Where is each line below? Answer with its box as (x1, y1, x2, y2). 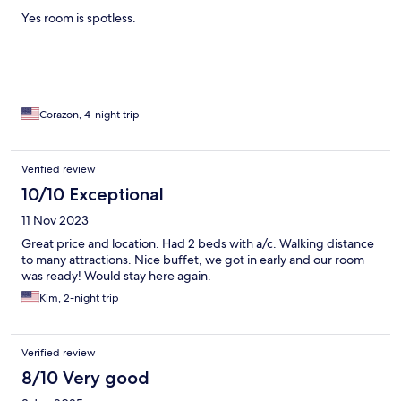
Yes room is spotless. (21, 10, 136, 27)
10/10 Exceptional (21, 183, 164, 206)
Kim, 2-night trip (39, 291, 119, 306)
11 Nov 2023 (21, 212, 89, 229)
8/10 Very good (21, 367, 149, 389)
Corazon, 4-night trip (39, 107, 140, 123)
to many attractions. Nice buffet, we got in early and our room (21, 252, 364, 269)
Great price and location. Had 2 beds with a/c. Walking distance (21, 235, 374, 252)
